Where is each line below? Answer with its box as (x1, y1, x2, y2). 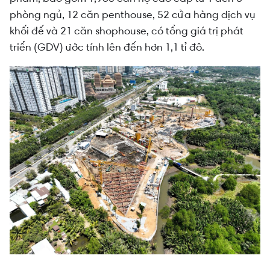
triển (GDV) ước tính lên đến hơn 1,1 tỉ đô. (10, 39, 204, 54)
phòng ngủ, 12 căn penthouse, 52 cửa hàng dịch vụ (10, 7, 256, 22)
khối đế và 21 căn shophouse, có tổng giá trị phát (10, 23, 243, 38)
